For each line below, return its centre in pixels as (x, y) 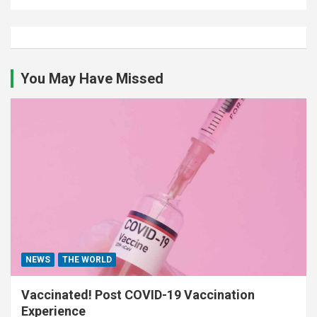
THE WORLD (87, 259)
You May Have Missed (92, 78)
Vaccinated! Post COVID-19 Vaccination (138, 294)
